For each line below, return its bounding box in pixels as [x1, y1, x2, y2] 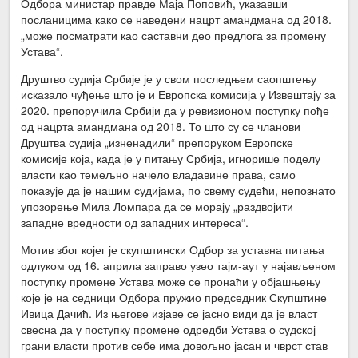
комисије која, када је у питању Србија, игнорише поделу [21, 150, 321, 167]
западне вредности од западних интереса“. [21, 214, 249, 231]
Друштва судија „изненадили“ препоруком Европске [21, 134, 294, 151]
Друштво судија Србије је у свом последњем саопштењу [21, 70, 317, 87]
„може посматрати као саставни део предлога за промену [21, 27, 327, 44]
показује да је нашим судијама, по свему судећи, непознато [21, 182, 336, 199]
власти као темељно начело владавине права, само [21, 166, 296, 183]
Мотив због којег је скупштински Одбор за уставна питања [21, 241, 325, 258]
